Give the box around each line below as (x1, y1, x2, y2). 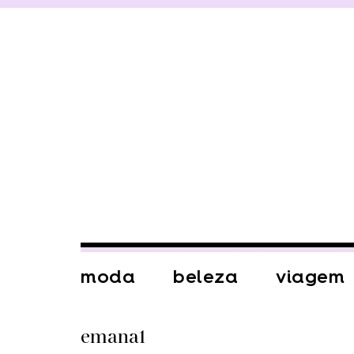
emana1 (81, 324, 145, 351)
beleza (173, 265, 238, 288)
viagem (276, 265, 345, 288)
